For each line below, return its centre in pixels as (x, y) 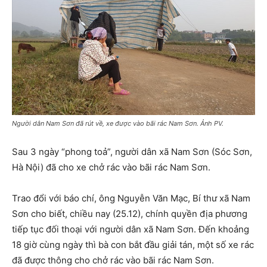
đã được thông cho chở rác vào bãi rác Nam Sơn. (113, 260)
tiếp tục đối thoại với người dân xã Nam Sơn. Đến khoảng (131, 229)
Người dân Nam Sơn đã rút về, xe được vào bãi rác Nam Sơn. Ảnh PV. (118, 123)
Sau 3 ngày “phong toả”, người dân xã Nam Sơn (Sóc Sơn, (132, 152)
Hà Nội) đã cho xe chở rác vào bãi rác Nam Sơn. (111, 167)
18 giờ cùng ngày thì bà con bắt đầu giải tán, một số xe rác (133, 245)
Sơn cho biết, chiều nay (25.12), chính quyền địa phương (130, 214)
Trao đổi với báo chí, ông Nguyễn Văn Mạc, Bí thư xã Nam (131, 198)
